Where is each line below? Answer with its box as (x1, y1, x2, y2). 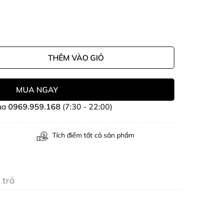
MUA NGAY (15, 85, 58, 94)
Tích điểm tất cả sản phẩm (52, 131, 134, 139)
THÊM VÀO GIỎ (47, 53, 104, 62)
